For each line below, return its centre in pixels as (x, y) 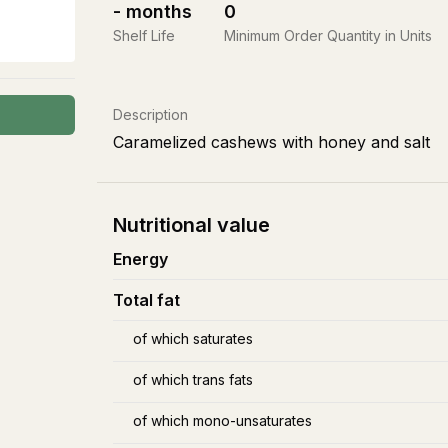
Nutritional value (191, 225)
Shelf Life (144, 35)
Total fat (146, 300)
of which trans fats (193, 379)
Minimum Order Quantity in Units (328, 35)
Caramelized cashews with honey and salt (271, 142)
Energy (140, 259)
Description (150, 114)
